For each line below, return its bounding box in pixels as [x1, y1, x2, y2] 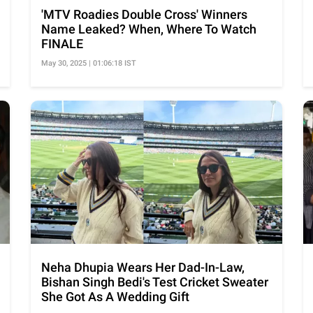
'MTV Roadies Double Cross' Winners [41, 6, 247, 22]
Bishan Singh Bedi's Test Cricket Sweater [41, 274, 268, 289]
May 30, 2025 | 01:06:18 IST [41, 58, 136, 68]
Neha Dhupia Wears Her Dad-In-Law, [41, 259, 245, 275]
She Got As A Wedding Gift [41, 289, 189, 304]
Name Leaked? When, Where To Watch [41, 21, 256, 36]
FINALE [41, 36, 83, 51]
